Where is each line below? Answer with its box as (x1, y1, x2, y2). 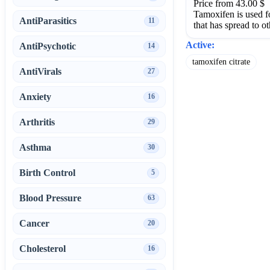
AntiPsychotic (19, 40, 76, 51)
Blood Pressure (19, 192, 81, 203)
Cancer (19, 218, 49, 228)
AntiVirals (19, 66, 61, 77)
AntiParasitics (19, 15, 77, 26)
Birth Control (19, 167, 75, 178)
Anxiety (19, 91, 51, 102)
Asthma (19, 142, 51, 152)
